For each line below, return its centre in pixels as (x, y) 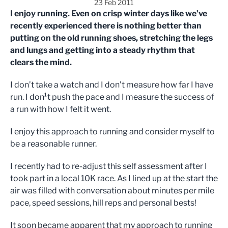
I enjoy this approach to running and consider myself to (112, 132)
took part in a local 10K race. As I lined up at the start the (114, 178)
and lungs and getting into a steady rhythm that (103, 50)
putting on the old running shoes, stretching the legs (111, 38)
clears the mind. (41, 62)
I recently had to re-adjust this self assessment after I (109, 166)
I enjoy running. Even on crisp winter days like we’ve (109, 13)
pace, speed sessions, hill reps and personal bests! (103, 203)
